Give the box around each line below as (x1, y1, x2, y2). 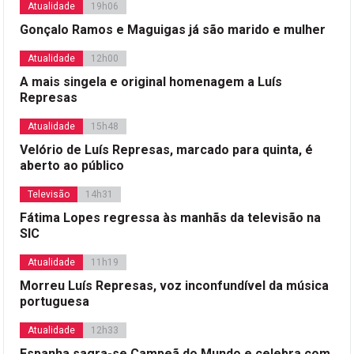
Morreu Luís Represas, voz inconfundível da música (20, 277, 330, 293)
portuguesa (20, 293, 90, 309)
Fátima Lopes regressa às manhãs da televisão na (20, 209, 322, 225)
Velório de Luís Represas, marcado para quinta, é (20, 141, 314, 157)
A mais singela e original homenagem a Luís (20, 73, 283, 89)
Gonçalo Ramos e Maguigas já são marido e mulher (20, 21, 326, 37)
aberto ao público (20, 157, 125, 173)
